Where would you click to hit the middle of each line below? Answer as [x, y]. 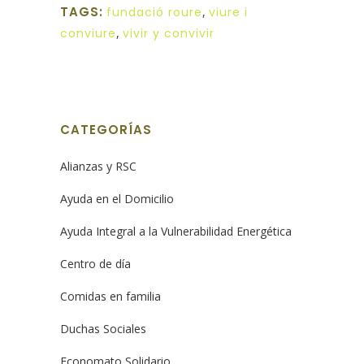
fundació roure [154, 12]
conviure [88, 33]
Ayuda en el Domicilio [117, 199]
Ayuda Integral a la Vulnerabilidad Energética [176, 231]
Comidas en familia [110, 296]
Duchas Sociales [103, 329]
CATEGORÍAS [106, 130]
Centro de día [95, 264]
